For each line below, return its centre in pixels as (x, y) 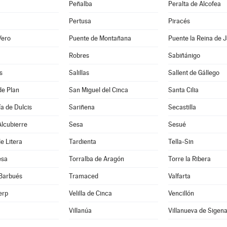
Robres (79, 55)
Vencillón (181, 193)
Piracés (179, 21)
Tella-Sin (181, 142)
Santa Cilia (183, 90)
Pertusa (80, 21)
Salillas (79, 73)
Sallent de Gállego (194, 73)
